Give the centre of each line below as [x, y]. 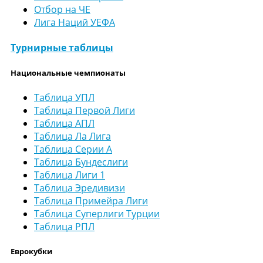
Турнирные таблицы [62, 48]
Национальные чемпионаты [68, 73]
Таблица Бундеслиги [81, 162]
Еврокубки [31, 251]
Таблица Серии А [73, 149]
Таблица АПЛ [64, 123]
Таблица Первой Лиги [85, 110]
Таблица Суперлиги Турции [97, 213]
